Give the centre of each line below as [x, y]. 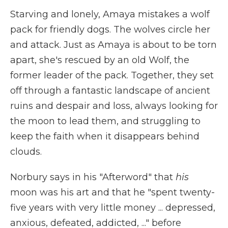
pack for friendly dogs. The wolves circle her [110, 30]
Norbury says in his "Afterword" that [93, 177]
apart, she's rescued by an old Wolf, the [100, 60]
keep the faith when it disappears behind [105, 136]
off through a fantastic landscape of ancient [110, 91]
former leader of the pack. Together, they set [112, 75]
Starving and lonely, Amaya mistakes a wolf [110, 14]
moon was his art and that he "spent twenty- [112, 192]
